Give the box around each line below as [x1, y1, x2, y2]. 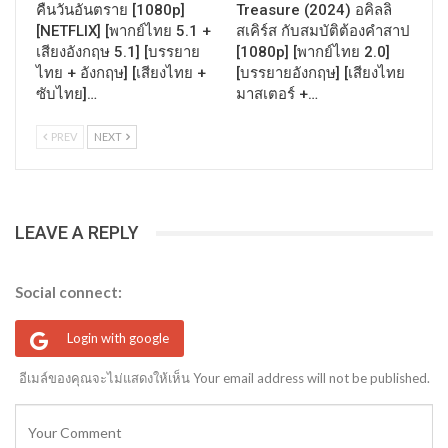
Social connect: [15, 282, 122, 301]
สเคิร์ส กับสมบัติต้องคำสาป [236, 22, 410, 41]
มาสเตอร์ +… [236, 85, 318, 104]
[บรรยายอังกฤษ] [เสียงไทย [236, 64, 405, 83]
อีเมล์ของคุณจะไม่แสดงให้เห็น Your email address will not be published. [18, 370, 430, 387]
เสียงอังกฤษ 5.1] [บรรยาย [36, 43, 200, 62]
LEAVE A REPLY [15, 222, 139, 244]
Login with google [67, 329, 169, 346]
